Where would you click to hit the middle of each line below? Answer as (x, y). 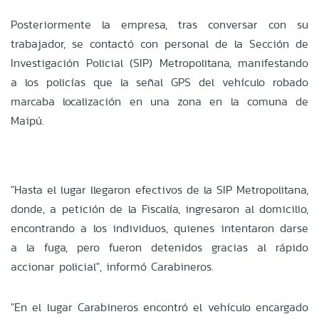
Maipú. (27, 120)
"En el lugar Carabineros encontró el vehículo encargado (159, 307)
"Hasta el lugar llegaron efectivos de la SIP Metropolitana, (159, 189)
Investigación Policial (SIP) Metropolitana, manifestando (159, 63)
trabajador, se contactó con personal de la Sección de (159, 43)
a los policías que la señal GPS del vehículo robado (159, 82)
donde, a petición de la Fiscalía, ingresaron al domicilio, (159, 209)
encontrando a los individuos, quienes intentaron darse (159, 228)
